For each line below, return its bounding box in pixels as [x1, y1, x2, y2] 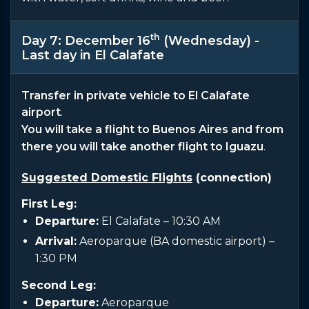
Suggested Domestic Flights [21, 170, 192, 184]
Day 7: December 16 [21, 32, 150, 48]
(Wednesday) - [160, 32, 259, 48]
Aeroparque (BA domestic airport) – [77, 234, 275, 248]
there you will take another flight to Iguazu [21, 139, 263, 153]
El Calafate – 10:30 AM [99, 214, 221, 228]
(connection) [192, 170, 272, 184]
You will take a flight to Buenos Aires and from [21, 122, 283, 136]
